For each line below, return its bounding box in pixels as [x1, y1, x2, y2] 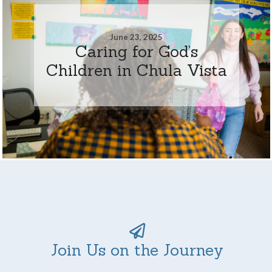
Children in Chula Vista [46, 59, 227, 80]
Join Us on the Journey [50, 239, 223, 260]
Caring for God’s [75, 41, 198, 61]
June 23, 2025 [110, 32, 163, 42]
